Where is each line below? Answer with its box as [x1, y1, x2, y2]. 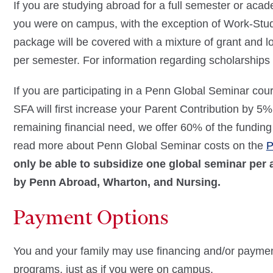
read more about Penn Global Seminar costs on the [13, 140, 266, 152]
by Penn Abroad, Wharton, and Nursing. [13, 176, 221, 188]
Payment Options [13, 205, 169, 229]
